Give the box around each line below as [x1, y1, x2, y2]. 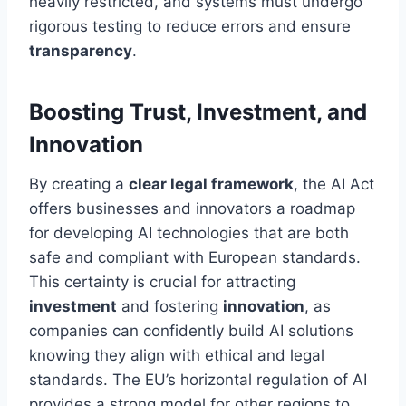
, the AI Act [294, 175, 374, 194]
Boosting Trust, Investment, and [29, 99, 367, 126]
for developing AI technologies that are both [29, 224, 349, 243]
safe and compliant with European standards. [29, 248, 361, 267]
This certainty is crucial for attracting [29, 273, 295, 292]
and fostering [117, 297, 223, 316]
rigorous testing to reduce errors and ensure [29, 17, 351, 36]
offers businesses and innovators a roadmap [29, 199, 355, 218]
